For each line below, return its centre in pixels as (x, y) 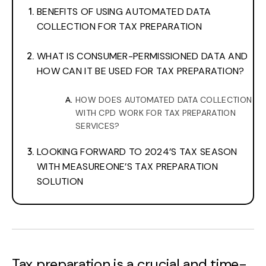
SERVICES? (98, 126)
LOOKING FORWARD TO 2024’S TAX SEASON (137, 152)
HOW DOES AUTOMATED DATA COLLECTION (164, 100)
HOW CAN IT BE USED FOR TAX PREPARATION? (141, 71)
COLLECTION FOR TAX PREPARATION (119, 27)
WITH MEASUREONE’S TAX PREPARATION (127, 167)
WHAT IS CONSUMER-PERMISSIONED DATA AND (142, 56)
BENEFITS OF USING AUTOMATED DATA (124, 12)
